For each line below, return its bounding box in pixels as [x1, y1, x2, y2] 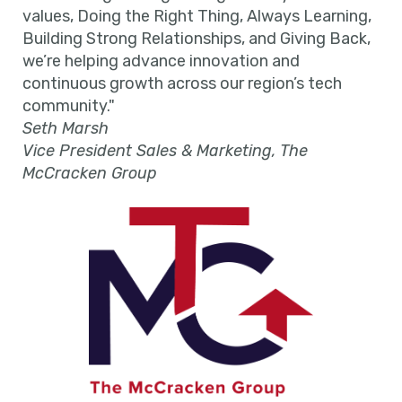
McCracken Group [22, 163, 157, 183]
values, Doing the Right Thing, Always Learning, [22, 6, 371, 26]
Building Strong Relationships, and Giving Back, [22, 29, 371, 48]
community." [22, 96, 115, 116]
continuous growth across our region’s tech [22, 74, 342, 93]
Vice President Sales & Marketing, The [22, 141, 308, 161]
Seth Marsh [22, 118, 109, 138]
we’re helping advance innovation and [22, 51, 300, 71]
